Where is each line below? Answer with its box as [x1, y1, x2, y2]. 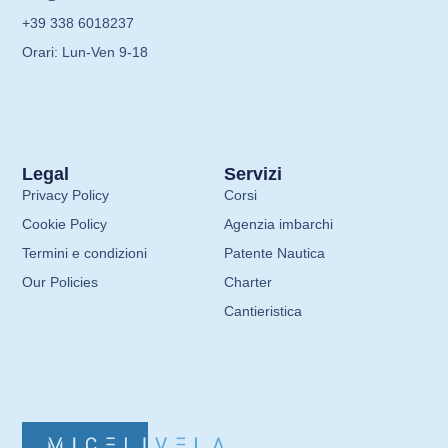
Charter [224, 273, 272, 290]
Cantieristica [224, 302, 302, 319]
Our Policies [22, 273, 99, 290]
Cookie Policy [22, 215, 108, 232]
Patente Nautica [224, 244, 325, 261]
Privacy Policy [22, 186, 110, 203]
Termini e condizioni [22, 244, 148, 261]
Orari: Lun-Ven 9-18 [22, 43, 149, 60]
